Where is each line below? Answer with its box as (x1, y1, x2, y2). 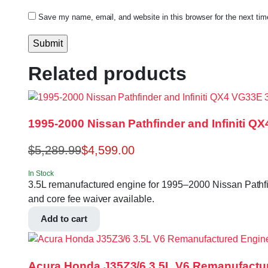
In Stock (28, 169, 54, 178)
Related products (28, 63, 187, 84)
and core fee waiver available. (28, 194, 155, 205)
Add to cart (41, 214, 87, 224)
